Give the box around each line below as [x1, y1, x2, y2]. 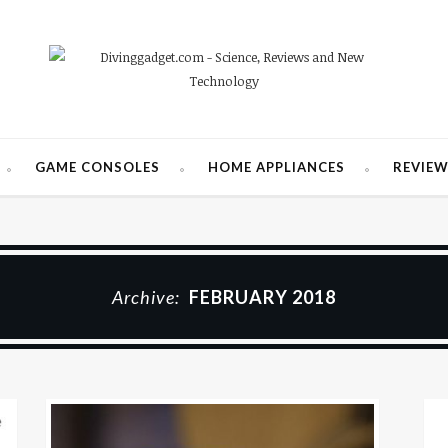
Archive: [112, 286, 184, 308]
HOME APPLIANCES [208, 159, 345, 175]
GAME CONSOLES [35, 159, 160, 175]
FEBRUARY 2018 [189, 286, 336, 308]
